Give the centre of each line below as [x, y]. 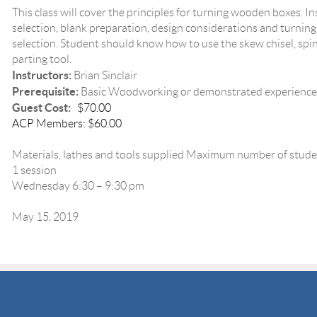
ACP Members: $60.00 [67, 123]
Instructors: [43, 75]
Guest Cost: [45, 107]
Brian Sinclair [105, 75]
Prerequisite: [46, 91]
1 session [34, 170]
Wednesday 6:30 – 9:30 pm [78, 185]
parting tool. [42, 59]
